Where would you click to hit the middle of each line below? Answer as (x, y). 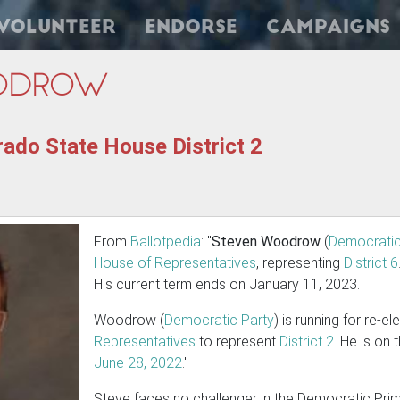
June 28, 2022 (138, 363)
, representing (300, 263)
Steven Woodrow (266, 242)
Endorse (191, 28)
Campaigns (328, 28)
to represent (237, 342)
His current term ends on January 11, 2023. (227, 284)
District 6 (371, 263)
